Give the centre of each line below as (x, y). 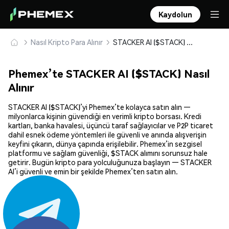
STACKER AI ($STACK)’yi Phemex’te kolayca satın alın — (99, 107)
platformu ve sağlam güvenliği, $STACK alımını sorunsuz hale (108, 153)
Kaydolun (175, 14)
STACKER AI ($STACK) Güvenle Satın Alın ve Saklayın (190, 42)
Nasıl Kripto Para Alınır (67, 42)
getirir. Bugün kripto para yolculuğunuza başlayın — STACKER (110, 162)
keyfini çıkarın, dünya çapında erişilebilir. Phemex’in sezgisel (105, 144)
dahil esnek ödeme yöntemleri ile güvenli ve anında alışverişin (107, 135)
